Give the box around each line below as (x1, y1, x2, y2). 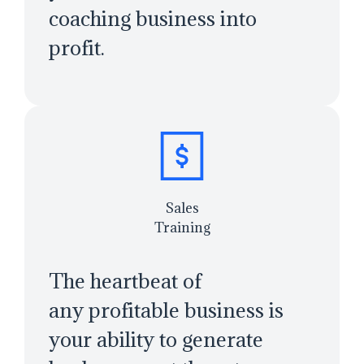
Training (154, 219, 210, 237)
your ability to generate (49, 326, 263, 353)
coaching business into (49, 5, 257, 32)
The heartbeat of (49, 267, 201, 295)
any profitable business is (49, 297, 284, 324)
